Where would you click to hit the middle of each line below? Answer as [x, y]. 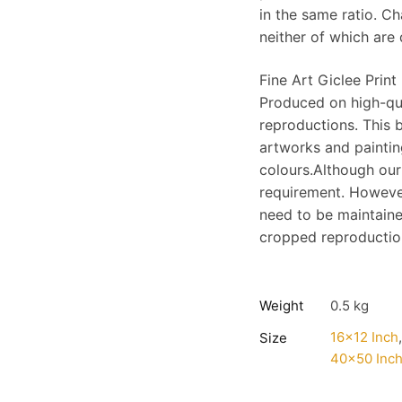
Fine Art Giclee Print [328, 79]
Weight [282, 306]
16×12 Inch [365, 337]
